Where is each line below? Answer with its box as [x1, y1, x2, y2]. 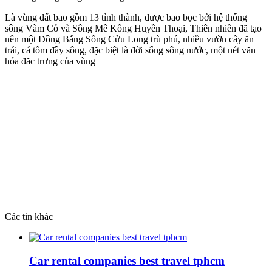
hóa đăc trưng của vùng [5, 56, 95, 67]
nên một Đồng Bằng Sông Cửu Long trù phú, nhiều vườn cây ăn [5, 34, 254, 45]
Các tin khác [5, 211, 53, 222]
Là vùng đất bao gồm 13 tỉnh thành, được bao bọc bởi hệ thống [5, 12, 247, 23]
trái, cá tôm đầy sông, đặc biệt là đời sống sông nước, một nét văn [5, 45, 256, 56]
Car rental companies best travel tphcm [29, 254, 225, 268]
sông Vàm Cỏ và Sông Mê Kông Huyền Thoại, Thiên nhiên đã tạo [5, 23, 262, 34]
